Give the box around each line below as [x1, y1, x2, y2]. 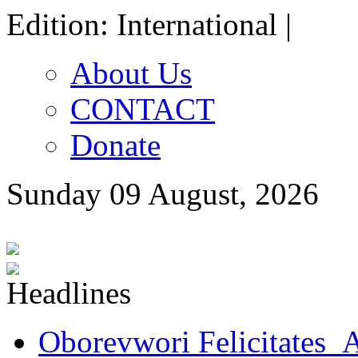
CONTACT [70, 92, 215, 126]
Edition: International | [6, 7, 292, 42]
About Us [70, 56, 192, 90]
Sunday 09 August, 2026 [6, 177, 319, 211]
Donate [70, 128, 161, 162]
